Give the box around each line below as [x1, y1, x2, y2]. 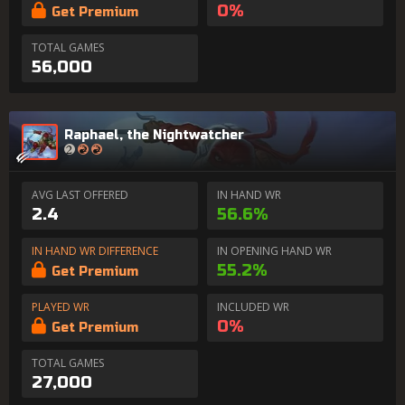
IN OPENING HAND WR [217, 243, 332, 259]
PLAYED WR [32, 299, 89, 315]
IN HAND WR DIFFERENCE [32, 243, 158, 259]
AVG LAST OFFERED [32, 187, 128, 202]
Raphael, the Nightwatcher [64, 127, 244, 143]
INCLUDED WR [217, 299, 289, 315]
